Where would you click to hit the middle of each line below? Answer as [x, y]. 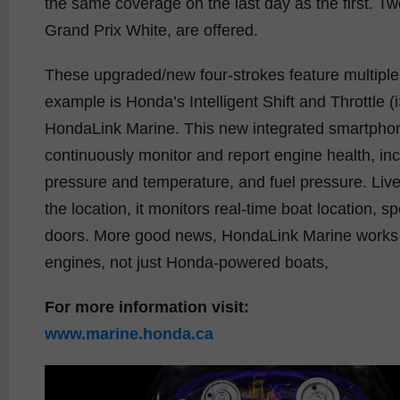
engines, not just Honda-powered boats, [187, 262]
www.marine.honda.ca [129, 333]
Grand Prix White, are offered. [151, 30]
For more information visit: [147, 307]
